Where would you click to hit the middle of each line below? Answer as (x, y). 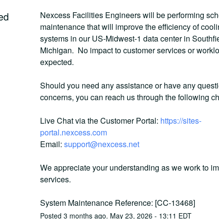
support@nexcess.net (101, 144)
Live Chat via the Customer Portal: (100, 120)
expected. (58, 62)
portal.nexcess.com (73, 132)
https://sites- (181, 120)
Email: (52, 144)
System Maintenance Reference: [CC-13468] (117, 202)
